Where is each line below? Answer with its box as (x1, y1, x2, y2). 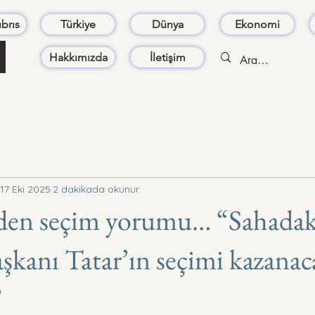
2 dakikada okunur (53, 182, 139, 195)
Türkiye (60, 18, 96, 31)
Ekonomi (235, 18, 280, 31)
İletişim (149, 51, 186, 64)
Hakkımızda (49, 51, 108, 64)
